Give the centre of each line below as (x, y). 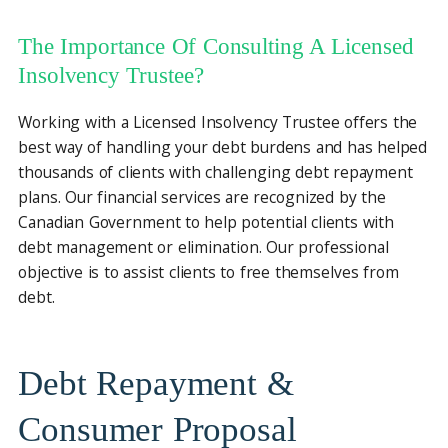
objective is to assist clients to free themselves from (208, 272)
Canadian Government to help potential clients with (206, 222)
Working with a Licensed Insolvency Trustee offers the (218, 122)
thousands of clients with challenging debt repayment (215, 172)
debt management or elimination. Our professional (203, 247)
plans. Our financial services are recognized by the (202, 197)
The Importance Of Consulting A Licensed (216, 46)
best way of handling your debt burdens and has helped (223, 147)
